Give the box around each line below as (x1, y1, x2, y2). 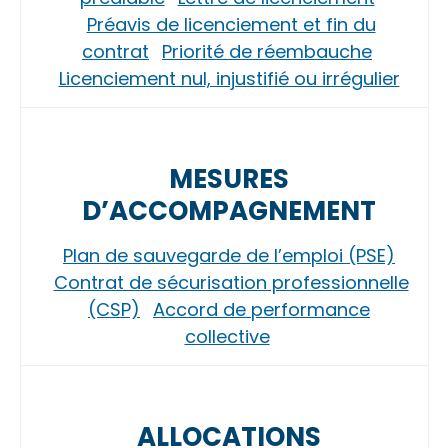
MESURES (169, 161, 289, 197)
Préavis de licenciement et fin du (86, 12, 376, 37)
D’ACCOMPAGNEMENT (82, 193, 376, 229)
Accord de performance (153, 297, 370, 322)
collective (184, 324, 270, 349)
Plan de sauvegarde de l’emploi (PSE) (63, 243, 395, 268)
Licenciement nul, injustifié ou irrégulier (58, 66, 400, 91)
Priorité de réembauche (162, 39, 372, 64)
